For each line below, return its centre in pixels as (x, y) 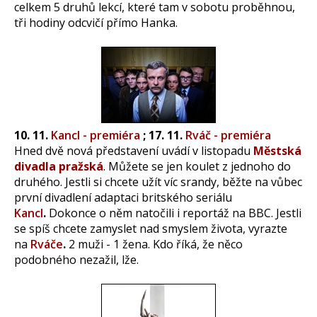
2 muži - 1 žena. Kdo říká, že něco (154, 244)
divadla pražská (59, 166)
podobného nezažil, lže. (76, 259)
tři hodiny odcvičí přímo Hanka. (96, 22)
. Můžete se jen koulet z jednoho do (197, 166)
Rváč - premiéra (228, 135)
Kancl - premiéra (96, 135)
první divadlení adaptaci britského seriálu (123, 197)
